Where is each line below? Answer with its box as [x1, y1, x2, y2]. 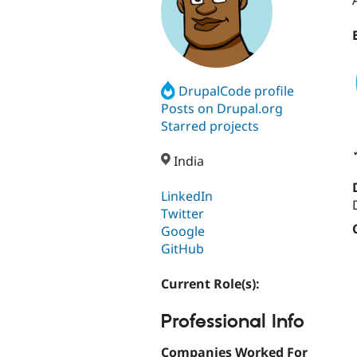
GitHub [161, 240, 204, 258]
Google [161, 222, 205, 241]
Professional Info [161, 309, 304, 334]
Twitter [161, 205, 204, 223]
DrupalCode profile [178, 81, 295, 100]
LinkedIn [161, 187, 213, 206]
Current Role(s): [161, 275, 263, 293]
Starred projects [161, 116, 259, 135]
